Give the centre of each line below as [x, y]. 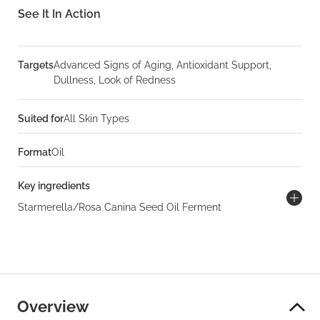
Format [35, 152]
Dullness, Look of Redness [115, 80]
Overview [53, 306]
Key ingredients [54, 186]
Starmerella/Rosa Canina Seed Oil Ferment [120, 207]
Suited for [41, 119]
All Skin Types [96, 119]
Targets [36, 65]
